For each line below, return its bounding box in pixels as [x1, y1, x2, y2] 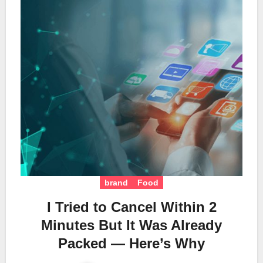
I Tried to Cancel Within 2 [46, 198, 217, 215]
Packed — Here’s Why [58, 235, 205, 251]
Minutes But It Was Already [41, 217, 222, 233]
